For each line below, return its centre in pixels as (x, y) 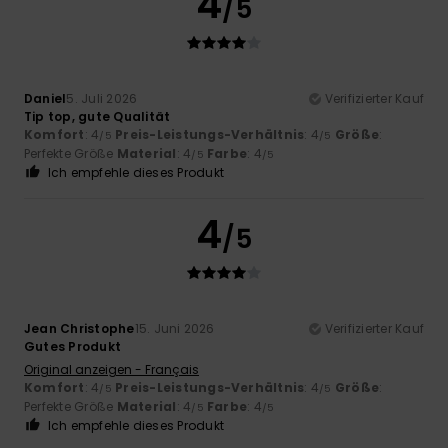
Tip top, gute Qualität (97, 116)
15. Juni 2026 (174, 328)
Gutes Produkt (73, 346)
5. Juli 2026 (102, 98)
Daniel (45, 98)
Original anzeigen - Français (111, 369)
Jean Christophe (79, 328)
